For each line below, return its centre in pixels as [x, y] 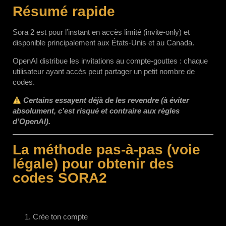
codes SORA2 [60, 178]
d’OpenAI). [32, 121]
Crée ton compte [60, 217]
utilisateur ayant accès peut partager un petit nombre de [104, 71]
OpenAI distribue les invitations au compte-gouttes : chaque [110, 61]
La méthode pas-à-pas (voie [106, 150]
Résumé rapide [64, 11]
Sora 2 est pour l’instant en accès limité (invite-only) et [101, 32]
